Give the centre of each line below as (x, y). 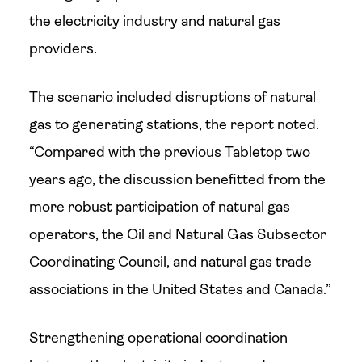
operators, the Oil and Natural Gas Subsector (177, 234)
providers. (63, 48)
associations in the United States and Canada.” (180, 289)
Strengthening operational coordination (158, 338)
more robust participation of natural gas (159, 207)
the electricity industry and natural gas (154, 21)
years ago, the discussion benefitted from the (177, 179)
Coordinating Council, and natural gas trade (170, 262)
